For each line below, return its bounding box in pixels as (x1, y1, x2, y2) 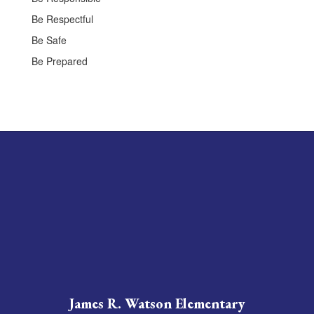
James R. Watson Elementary (69, 294, 245, 313)
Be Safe (32, 32, 67, 47)
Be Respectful (32, 11, 93, 26)
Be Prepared (32, 53, 88, 68)
